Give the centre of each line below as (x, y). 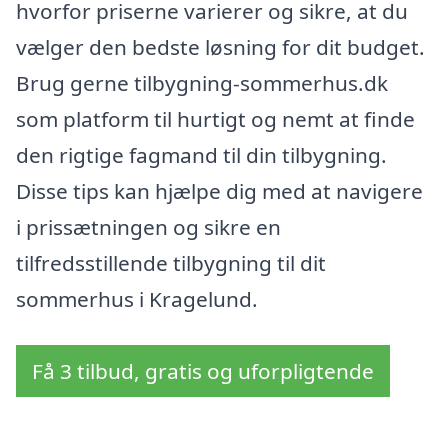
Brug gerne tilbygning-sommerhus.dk (202, 83)
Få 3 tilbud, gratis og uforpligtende (203, 370)
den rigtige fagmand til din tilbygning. (201, 155)
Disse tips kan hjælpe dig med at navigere (219, 191)
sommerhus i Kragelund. (137, 299)
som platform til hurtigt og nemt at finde (215, 119)
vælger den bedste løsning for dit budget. (220, 47)
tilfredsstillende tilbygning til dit (171, 263)
